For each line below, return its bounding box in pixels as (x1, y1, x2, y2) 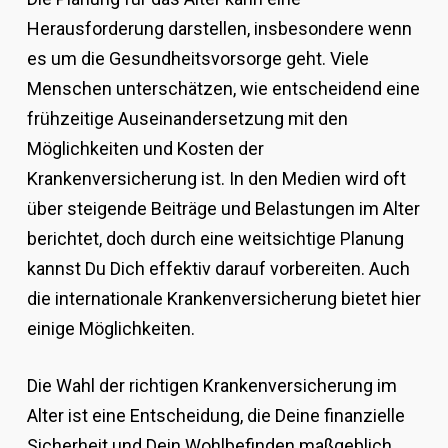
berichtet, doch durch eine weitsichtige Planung (26, 228, 404, 249)
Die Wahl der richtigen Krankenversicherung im (26, 375, 397, 396)
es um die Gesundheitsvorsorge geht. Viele (26, 48, 369, 69)
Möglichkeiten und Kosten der (26, 138, 264, 159)
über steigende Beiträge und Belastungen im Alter (26, 198, 420, 219)
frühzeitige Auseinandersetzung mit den (26, 108, 348, 129)
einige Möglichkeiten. (26, 318, 195, 339)
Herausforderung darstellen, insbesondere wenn (26, 18, 412, 39)
